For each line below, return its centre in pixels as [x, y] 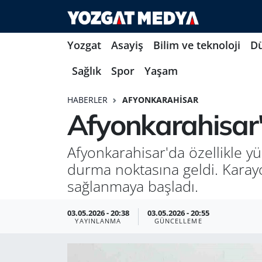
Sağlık [87, 71]
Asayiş [127, 45]
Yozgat [84, 45]
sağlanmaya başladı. [132, 186]
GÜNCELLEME [178, 221]
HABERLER [87, 99]
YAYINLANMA [98, 221]
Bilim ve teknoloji [196, 45]
